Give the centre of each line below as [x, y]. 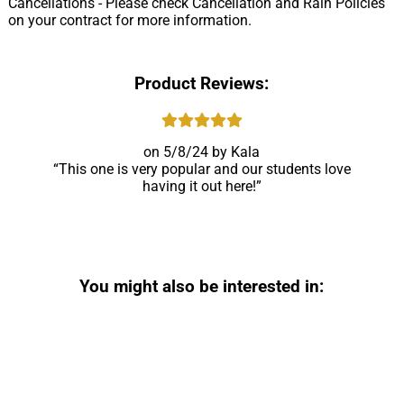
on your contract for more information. [129, 20]
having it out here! [199, 186]
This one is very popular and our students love [204, 169]
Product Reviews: [202, 83]
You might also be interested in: [202, 286]
